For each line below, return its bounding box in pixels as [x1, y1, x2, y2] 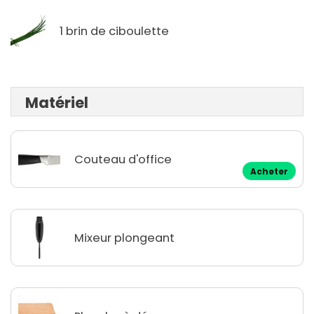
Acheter [250, 166, 288, 178]
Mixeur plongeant [74, 229, 175, 246]
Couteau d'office [74, 151, 172, 168]
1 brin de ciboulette [60, 22, 169, 39]
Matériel [25, 93, 88, 114]
